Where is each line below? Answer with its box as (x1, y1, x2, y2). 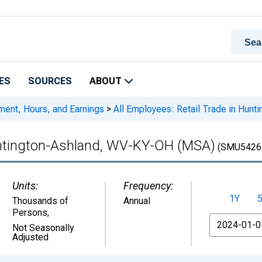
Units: (12, 180, 38, 192)
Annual (123, 195, 150, 206)
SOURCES (28, 75, 72, 87)
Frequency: (123, 180, 173, 192)
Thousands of (12, 195, 68, 206)
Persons (12, 207, 47, 218)
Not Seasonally (12, 222, 74, 233)
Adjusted (12, 232, 49, 243)
